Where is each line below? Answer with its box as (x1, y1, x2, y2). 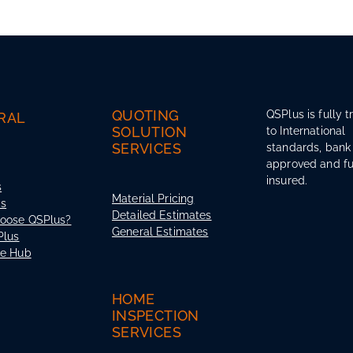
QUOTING (112, 104, 180, 124)
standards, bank (266, 139, 351, 154)
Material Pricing (112, 190, 195, 206)
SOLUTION (112, 121, 187, 141)
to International (266, 122, 346, 138)
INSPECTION (112, 304, 199, 325)
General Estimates (112, 223, 209, 239)
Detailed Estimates (112, 206, 212, 222)
